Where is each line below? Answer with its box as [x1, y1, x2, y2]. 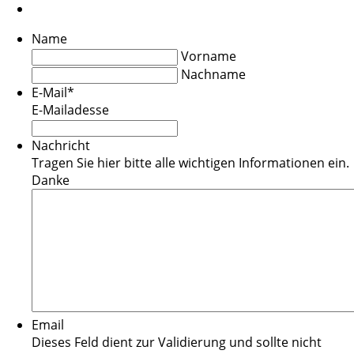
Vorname [181, 47, 236, 65]
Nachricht [32, 136, 90, 154]
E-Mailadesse [32, 100, 109, 119]
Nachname [181, 65, 246, 83]
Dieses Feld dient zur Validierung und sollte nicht [32, 333, 322, 351]
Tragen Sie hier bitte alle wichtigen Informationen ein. [32, 153, 349, 171]
